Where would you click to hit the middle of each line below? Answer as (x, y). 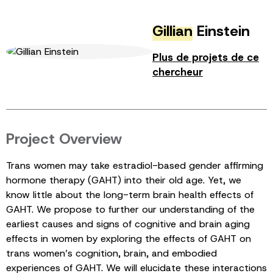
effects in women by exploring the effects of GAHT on (129, 238)
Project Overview (64, 139)
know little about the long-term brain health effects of (130, 194)
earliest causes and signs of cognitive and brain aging (128, 224)
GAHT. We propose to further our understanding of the (130, 209)
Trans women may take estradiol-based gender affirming (135, 165)
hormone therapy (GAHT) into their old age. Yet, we (124, 180)
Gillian (172, 31)
